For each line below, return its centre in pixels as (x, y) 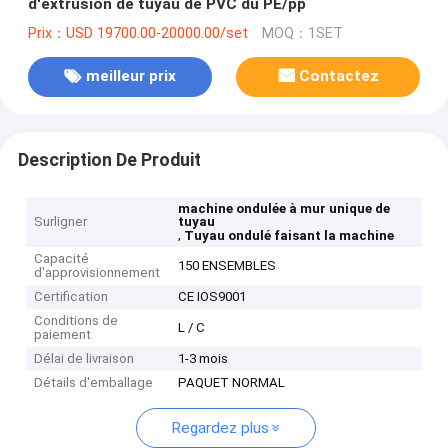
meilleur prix (130, 76)
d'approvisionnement (97, 273)
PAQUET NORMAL (232, 383)
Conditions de (76, 321)
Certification (71, 297)
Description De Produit (109, 159)
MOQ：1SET (302, 33)
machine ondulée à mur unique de (284, 209)
